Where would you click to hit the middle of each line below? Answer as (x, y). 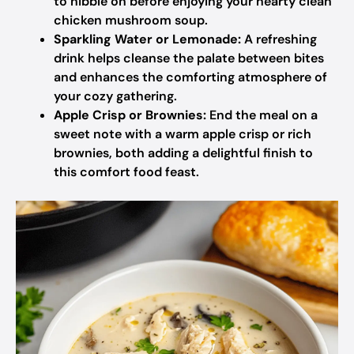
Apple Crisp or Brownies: (130, 115)
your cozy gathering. (115, 96)
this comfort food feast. (126, 172)
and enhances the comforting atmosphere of (190, 77)
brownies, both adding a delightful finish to (183, 153)
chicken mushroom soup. (131, 20)
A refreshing (279, 39)
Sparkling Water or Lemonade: (147, 39)
